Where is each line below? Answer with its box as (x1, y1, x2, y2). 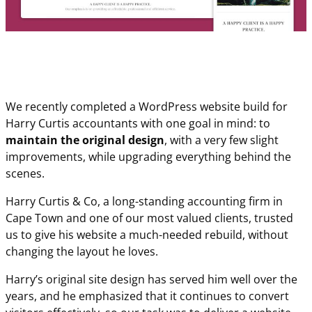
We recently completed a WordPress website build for (6, 99, 288, 115)
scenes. (6, 166, 45, 182)
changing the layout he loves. (6, 244, 158, 260)
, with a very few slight (164, 132, 279, 148)
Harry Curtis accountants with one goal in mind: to (6, 116, 270, 132)
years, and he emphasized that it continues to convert (6, 288, 289, 304)
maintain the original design (6, 132, 164, 148)
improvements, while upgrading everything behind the (6, 149, 291, 165)
